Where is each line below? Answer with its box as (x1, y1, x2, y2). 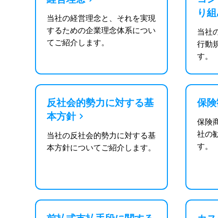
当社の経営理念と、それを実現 (47, 14, 156, 23)
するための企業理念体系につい (47, 26, 156, 35)
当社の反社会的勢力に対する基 (47, 131, 156, 140)
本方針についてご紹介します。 (47, 143, 156, 152)
